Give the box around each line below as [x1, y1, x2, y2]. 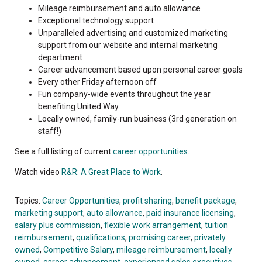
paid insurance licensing [146, 208, 234, 218]
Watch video [15, 167, 61, 177]
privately [194, 232, 226, 242]
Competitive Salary [43, 244, 113, 254]
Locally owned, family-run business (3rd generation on [38, 113, 237, 123]
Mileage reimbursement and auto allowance [38, 3, 201, 13]
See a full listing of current [15, 146, 113, 156]
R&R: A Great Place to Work [61, 167, 161, 177]
